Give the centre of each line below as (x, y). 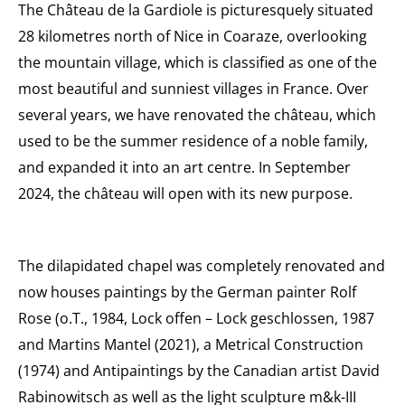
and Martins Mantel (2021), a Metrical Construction (191, 344)
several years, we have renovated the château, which (197, 114)
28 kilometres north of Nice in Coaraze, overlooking (193, 36)
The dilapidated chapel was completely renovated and (202, 265)
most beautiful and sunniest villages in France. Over (193, 88)
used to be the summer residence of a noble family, (193, 141)
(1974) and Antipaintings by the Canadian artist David (199, 370)
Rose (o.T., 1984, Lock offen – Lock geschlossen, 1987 (196, 318)
